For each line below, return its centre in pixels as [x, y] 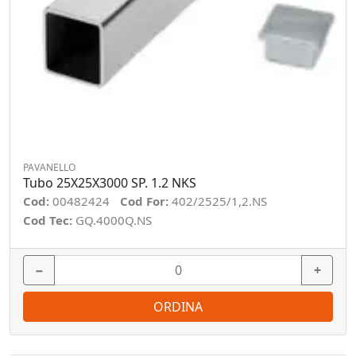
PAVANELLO [49, 167]
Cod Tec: [49, 220]
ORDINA [178, 307]
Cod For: [146, 201]
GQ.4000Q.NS [114, 220]
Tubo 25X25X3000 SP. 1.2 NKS [110, 183]
